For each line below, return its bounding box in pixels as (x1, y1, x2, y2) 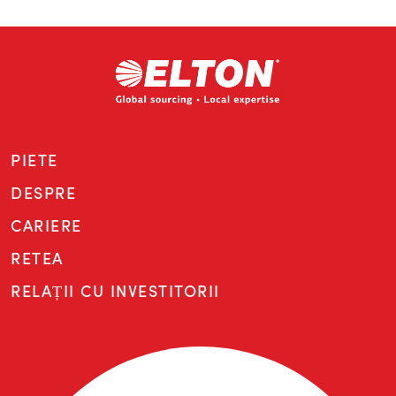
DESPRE (11, 181, 76, 204)
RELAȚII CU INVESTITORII (11, 279, 220, 302)
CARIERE (11, 214, 82, 237)
